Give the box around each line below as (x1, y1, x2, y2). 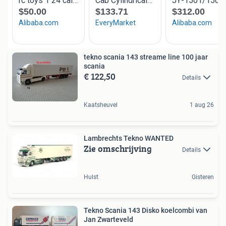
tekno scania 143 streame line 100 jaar (84, 52, 208, 61)
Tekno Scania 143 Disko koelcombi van (84, 206, 207, 215)
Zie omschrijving (84, 141, 152, 155)
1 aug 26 (190, 101, 214, 108)
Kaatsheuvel (84, 101, 118, 108)
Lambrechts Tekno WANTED (84, 134, 174, 142)
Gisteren (192, 174, 214, 181)
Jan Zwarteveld (84, 215, 133, 224)
